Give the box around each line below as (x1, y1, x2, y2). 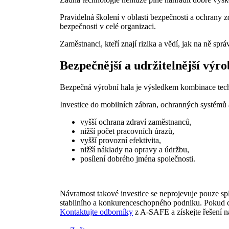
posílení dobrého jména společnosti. (80, 154, 195, 163)
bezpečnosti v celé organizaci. (60, 21, 156, 31)
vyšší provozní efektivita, (80, 135, 161, 145)
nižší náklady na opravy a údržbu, (80, 145, 189, 154)
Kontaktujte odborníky (60, 207, 133, 216)
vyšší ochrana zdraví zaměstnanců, (80, 117, 192, 126)
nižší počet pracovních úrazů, (80, 126, 174, 135)
